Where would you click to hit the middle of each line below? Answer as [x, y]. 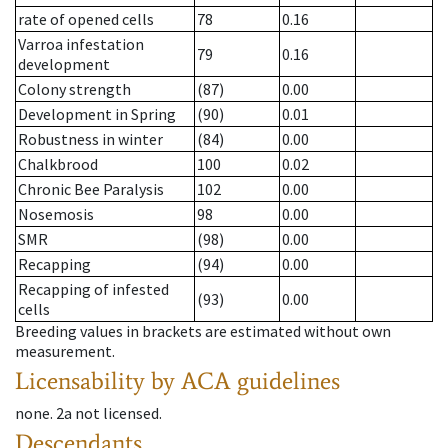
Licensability [80, 381]
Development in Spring [97, 114]
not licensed [117, 413]
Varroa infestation [81, 44]
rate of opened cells [86, 19]
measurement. [65, 351]
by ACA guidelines [245, 381]
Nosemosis [56, 214]
